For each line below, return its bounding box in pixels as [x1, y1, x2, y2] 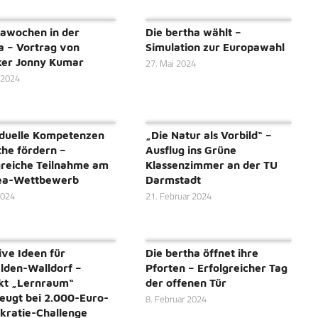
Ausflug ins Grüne [145, 143, 236, 157]
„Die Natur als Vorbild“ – [145, 128, 272, 142]
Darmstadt [145, 173, 201, 187]
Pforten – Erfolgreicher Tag [145, 261, 287, 275]
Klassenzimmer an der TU [145, 158, 278, 172]
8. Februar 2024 [145, 292, 207, 307]
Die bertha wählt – [145, 26, 241, 39]
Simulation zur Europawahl [145, 40, 285, 54]
